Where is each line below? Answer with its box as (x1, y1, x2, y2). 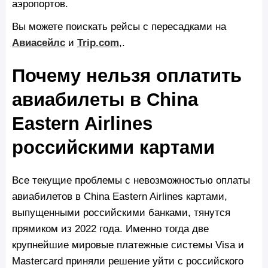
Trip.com (77, 36, 119, 48)
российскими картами (12, 136, 215, 158)
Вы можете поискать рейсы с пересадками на (12, 20, 226, 32)
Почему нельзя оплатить (12, 65, 242, 86)
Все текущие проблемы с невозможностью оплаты (12, 174, 250, 187)
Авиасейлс (12, 36, 65, 48)
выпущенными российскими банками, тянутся (12, 206, 230, 219)
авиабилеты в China (12, 89, 198, 110)
